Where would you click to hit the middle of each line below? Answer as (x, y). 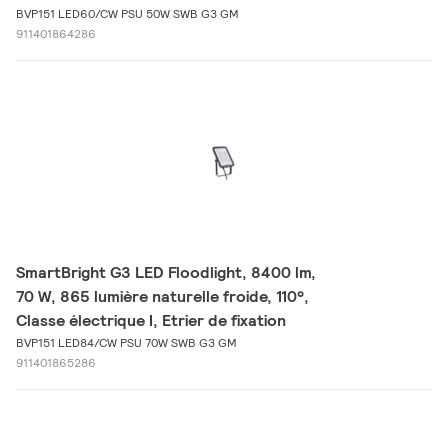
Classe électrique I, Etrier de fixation (151, 320)
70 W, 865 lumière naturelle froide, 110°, (162, 296)
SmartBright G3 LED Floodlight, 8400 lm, (166, 272)
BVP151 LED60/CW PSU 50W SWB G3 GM (127, 13)
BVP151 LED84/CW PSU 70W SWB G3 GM (126, 342)
